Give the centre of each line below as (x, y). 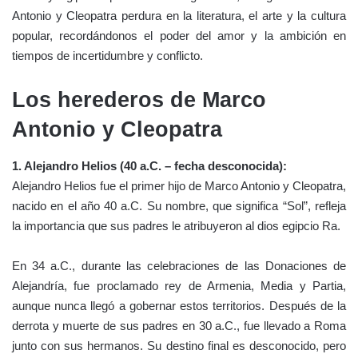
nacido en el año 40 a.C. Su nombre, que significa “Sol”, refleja (179, 205)
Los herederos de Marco (139, 100)
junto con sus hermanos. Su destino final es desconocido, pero (179, 345)
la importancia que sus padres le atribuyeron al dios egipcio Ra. (176, 225)
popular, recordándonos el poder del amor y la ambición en (179, 36)
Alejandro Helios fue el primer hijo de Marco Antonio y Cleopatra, (179, 185)
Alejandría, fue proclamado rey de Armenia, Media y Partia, (179, 285)
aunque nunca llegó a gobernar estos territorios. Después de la (179, 305)
